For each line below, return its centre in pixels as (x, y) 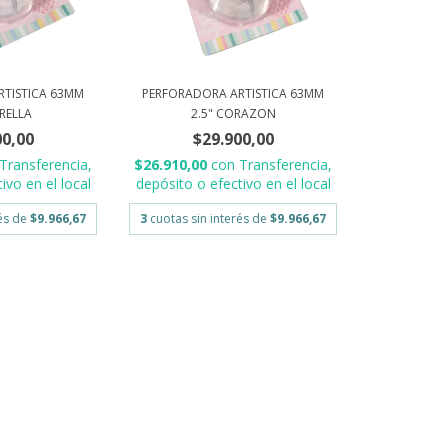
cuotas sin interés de (210, 219)
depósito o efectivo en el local (233, 184)
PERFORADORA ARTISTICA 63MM (233, 94)
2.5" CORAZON (233, 114)
